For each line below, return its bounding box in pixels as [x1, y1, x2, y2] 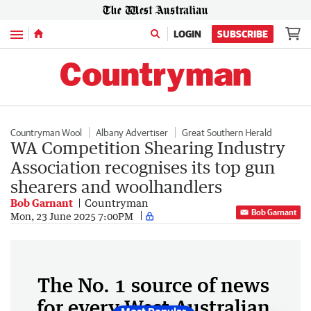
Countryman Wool [10, 127, 82, 138]
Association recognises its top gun [10, 157, 275, 177]
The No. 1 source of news [37, 273, 269, 296]
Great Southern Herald [182, 127, 272, 138]
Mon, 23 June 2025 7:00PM [10, 210, 133, 222]
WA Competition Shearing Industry [10, 137, 285, 158]
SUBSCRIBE [217, 28, 268, 40]
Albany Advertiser [96, 127, 168, 138]
